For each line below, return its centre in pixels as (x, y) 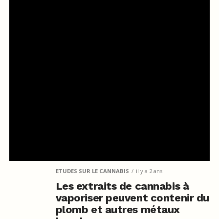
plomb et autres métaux (118, 209)
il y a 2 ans (149, 171)
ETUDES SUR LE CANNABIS (92, 171)
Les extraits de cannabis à (122, 186)
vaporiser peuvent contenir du (132, 197)
